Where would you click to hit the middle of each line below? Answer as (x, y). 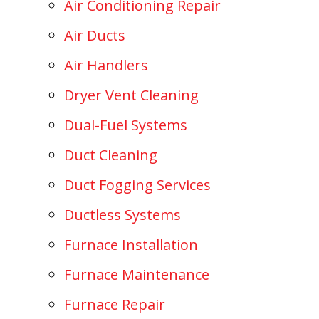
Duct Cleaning (111, 155)
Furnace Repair (115, 304)
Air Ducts (95, 35)
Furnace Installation (131, 244)
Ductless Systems (122, 214)
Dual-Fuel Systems (126, 125)
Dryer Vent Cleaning (131, 95)
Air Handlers (106, 65)
